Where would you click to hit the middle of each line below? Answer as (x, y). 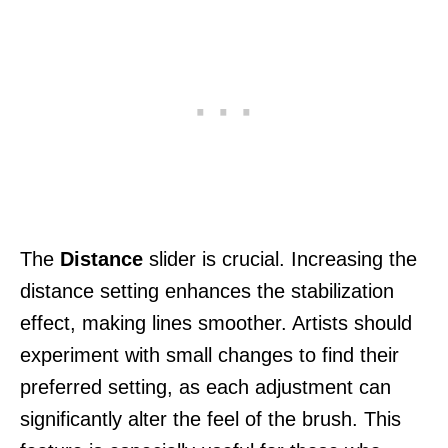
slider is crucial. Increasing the (280, 258)
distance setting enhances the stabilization (207, 290)
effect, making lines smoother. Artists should (216, 322)
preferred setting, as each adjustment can (205, 386)
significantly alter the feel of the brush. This (210, 418)
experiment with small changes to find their (209, 354)
